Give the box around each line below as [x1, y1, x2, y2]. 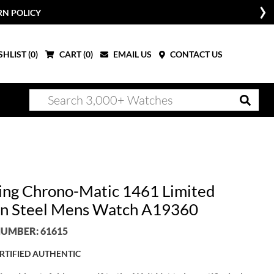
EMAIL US [111, 48, 152, 59]
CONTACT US [168, 48, 223, 59]
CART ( [57, 48, 86, 59]
